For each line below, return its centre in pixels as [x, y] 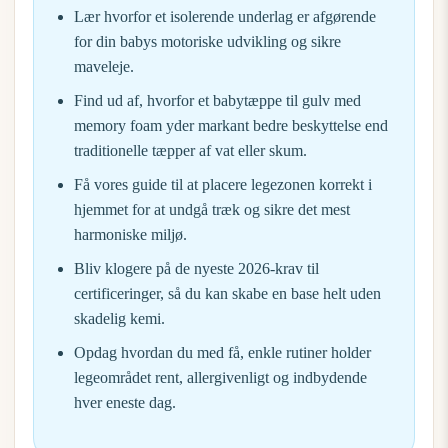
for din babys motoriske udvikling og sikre [207, 41]
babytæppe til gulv [271, 100]
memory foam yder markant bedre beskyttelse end [231, 125]
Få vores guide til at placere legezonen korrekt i [223, 184]
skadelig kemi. [119, 318]
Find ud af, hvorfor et [143, 100]
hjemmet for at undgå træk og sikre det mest [212, 209]
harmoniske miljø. [130, 234]
